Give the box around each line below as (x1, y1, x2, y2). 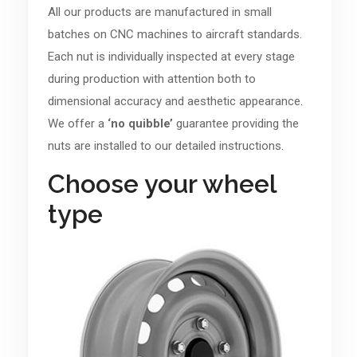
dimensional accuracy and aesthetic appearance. (47, 94, 303, 108)
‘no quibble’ (107, 116, 176, 131)
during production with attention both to (47, 72, 256, 86)
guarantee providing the (175, 116, 299, 131)
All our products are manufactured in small (47, 5, 272, 19)
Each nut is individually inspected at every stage (47, 49, 295, 64)
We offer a (47, 116, 108, 131)
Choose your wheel (47, 169, 277, 198)
